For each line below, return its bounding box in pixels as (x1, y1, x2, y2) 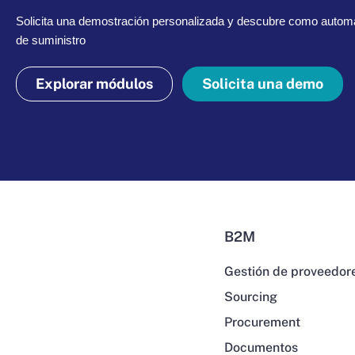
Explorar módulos (36, 75, 153, 93)
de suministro (16, 33, 86, 48)
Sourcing (224, 289, 278, 305)
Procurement (224, 315, 301, 330)
